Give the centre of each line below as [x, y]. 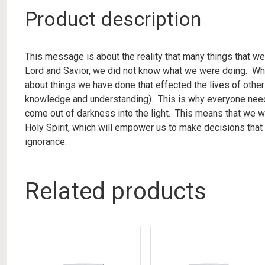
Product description [113, 19]
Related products [116, 191]
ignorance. [46, 142]
